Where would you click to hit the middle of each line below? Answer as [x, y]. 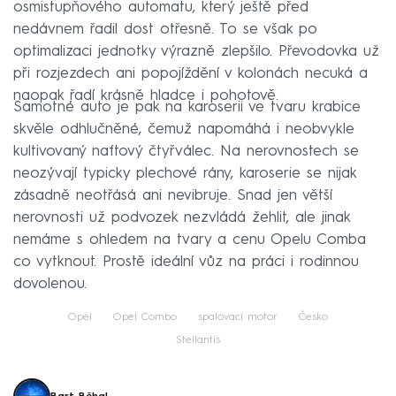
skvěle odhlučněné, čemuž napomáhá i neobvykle [184, 130]
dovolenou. [50, 285]
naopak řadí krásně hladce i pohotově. [146, 96]
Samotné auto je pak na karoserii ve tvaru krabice [187, 108]
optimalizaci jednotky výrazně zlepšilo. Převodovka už [196, 52]
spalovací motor [238, 318]
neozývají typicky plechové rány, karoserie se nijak [185, 174]
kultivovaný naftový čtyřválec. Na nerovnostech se [186, 152]
